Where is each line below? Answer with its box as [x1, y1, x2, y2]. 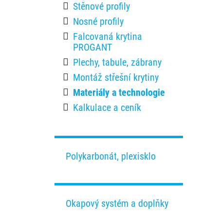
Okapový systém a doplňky [66, 198, 168, 209]
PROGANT [73, 41, 112, 53]
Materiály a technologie [73, 87, 165, 98]
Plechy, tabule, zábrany [73, 56, 162, 68]
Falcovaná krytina [73, 31, 142, 42]
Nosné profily [73, 16, 124, 27]
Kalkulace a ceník [73, 102, 141, 113]
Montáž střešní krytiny [73, 72, 159, 83]
